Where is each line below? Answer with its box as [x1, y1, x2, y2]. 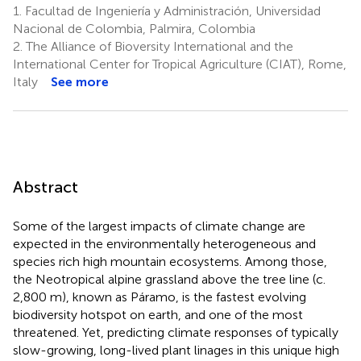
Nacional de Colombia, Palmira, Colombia [13, 20, 255, 36]
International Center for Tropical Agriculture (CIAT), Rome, [13, 56, 346, 72]
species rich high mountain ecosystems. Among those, [13, 253, 327, 269]
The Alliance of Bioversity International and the [23, 38, 293, 54]
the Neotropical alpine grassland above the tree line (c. [13, 271, 326, 287]
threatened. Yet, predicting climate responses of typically [13, 324, 338, 340]
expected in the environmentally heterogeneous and [13, 235, 316, 251]
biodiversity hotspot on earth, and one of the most [13, 306, 303, 322]
